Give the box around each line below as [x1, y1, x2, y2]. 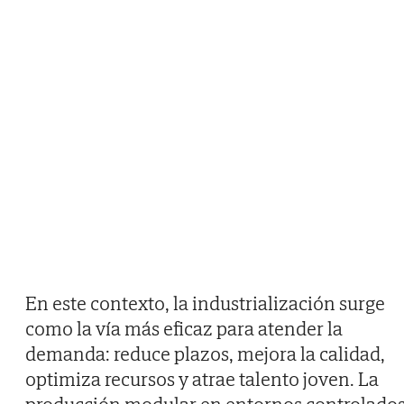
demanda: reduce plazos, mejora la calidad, [25, 341, 385, 367]
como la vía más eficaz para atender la [25, 316, 343, 342]
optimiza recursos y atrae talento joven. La [25, 366, 379, 392]
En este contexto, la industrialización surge [25, 290, 385, 317]
